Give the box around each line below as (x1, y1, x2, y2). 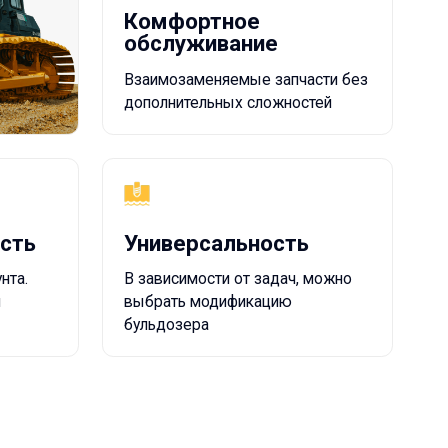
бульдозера (14, 185, 91, 203)
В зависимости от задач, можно (14, 144, 219, 162)
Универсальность (14, 108, 181, 133)
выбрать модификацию (14, 165, 165, 183)
